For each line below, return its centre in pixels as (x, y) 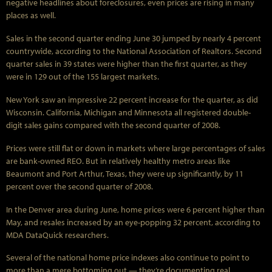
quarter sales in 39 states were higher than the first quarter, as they (127, 64)
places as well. (31, 15)
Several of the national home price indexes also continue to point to (128, 258)
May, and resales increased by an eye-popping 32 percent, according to (133, 222)
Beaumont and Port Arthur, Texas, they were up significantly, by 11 (125, 173)
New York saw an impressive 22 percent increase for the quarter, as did (132, 99)
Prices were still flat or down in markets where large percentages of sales (136, 148)
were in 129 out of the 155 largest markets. (83, 77)
